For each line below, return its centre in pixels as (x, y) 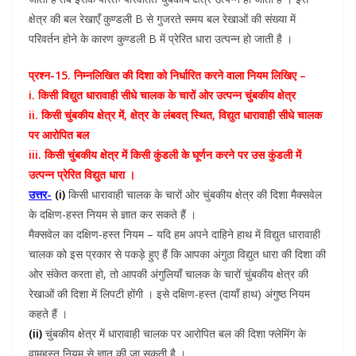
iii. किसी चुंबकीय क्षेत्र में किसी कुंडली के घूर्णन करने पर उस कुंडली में (165, 155)
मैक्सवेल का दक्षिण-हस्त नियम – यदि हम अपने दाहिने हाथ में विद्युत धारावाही (174, 234)
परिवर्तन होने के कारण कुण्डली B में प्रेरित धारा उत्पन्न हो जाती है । (161, 39)
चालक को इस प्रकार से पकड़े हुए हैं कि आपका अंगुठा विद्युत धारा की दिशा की (177, 254)
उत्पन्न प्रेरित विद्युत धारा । (82, 175)
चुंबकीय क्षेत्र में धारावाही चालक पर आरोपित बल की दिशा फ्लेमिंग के (174, 334)
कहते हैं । (48, 314)
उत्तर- (40, 195)
